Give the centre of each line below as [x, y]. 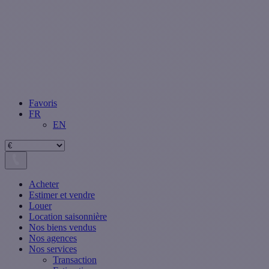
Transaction [75, 260]
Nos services [53, 249]
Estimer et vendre [62, 195]
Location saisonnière [68, 217]
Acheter [44, 184]
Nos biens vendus [62, 228]
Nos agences [53, 238]
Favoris [43, 103]
